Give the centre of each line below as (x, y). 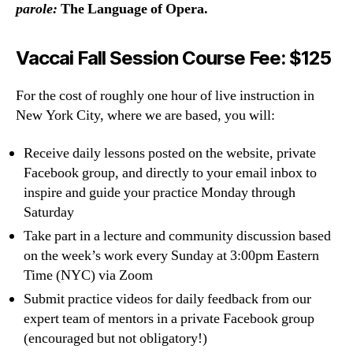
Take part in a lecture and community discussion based (177, 236)
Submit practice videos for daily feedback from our (167, 299)
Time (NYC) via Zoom (88, 275)
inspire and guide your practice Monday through (160, 192)
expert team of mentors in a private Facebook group (169, 318)
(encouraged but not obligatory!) (115, 338)
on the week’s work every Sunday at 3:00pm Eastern (171, 255)
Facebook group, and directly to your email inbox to (170, 173)
